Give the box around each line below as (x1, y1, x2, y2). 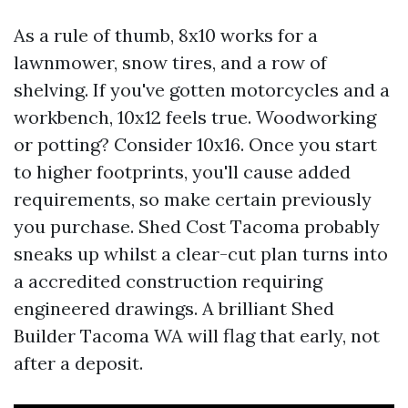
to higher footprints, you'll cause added (14, 160, 351, 183)
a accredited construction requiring (14, 270, 322, 292)
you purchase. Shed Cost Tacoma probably (14, 215, 380, 238)
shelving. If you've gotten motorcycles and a (14, 78, 390, 101)
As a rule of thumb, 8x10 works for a (14, 24, 318, 46)
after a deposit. (14, 352, 143, 374)
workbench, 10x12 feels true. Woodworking (14, 106, 376, 128)
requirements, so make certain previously (14, 188, 372, 210)
